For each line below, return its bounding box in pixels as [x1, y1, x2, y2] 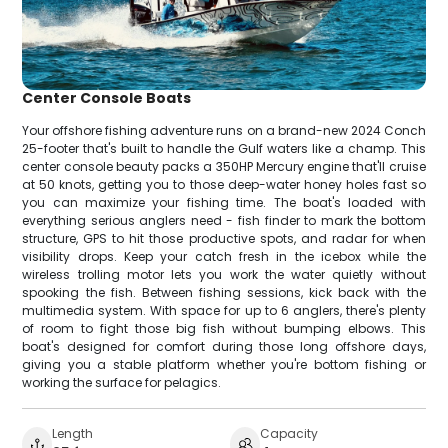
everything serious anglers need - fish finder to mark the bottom [22, 211, 426, 229]
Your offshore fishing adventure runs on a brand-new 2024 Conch [22, 121, 426, 139]
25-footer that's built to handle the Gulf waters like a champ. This [22, 139, 426, 157]
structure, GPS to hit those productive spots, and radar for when [22, 229, 426, 247]
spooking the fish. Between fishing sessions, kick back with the [22, 283, 426, 301]
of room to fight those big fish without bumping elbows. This [22, 319, 426, 337]
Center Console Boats [22, 87, 192, 108]
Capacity [260, 424, 318, 442]
